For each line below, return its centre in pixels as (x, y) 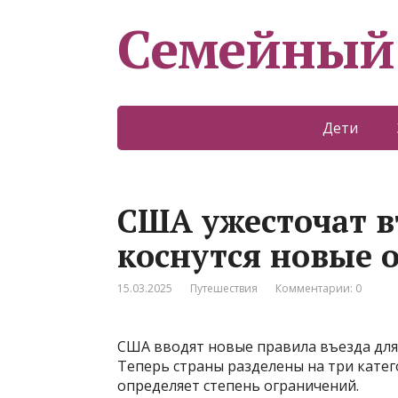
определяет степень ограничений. (238, 386)
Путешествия (224, 288)
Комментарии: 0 (318, 288)
